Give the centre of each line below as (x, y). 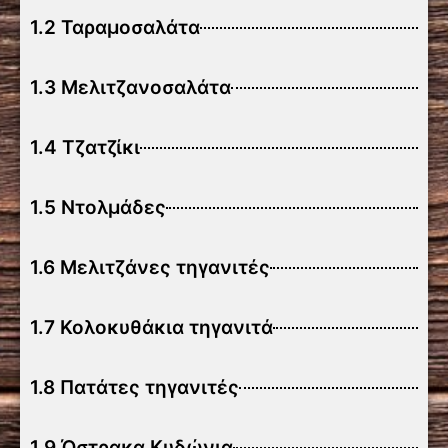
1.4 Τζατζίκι (85, 147)
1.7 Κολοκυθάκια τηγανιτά (151, 327)
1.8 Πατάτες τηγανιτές (134, 387)
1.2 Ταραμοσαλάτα (115, 27)
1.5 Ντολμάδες (98, 207)
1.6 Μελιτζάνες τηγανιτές (150, 267)
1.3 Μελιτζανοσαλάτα (130, 87)
